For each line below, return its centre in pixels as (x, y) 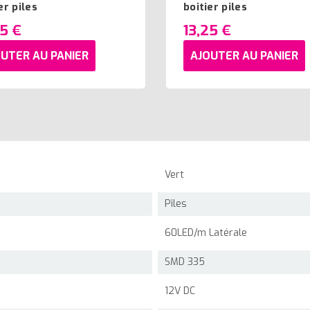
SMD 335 (185, 262)
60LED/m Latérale (206, 233)
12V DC (180, 291)
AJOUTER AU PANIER (244, 55)
